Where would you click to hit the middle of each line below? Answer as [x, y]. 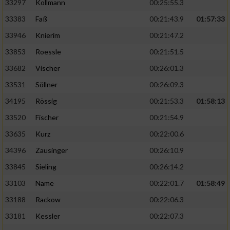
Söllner [46, 85]
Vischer [48, 68]
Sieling [46, 167]
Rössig [46, 101]
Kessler [48, 216]
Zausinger [52, 150]
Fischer [47, 118]
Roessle [48, 52]
